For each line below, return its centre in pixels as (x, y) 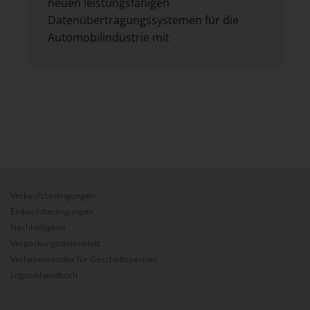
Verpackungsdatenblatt (55, 244)
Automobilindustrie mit (109, 38)
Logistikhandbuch (44, 275)
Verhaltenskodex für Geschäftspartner (84, 259)
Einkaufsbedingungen (52, 212)
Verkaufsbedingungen (53, 196)
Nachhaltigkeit (38, 228)
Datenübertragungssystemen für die (143, 20)
